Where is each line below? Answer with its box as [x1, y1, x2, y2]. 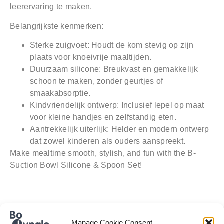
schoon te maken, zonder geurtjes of [30, 76, 163, 85]
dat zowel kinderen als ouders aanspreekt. [30, 136, 186, 145]
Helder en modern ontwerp [109, 124, 209, 133]
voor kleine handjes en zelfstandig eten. [30, 112, 176, 121]
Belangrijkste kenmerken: [10, 21, 104, 30]
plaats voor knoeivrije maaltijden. [30, 52, 152, 61]
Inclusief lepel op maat [119, 100, 204, 109]
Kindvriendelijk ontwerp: [30, 100, 119, 109]
